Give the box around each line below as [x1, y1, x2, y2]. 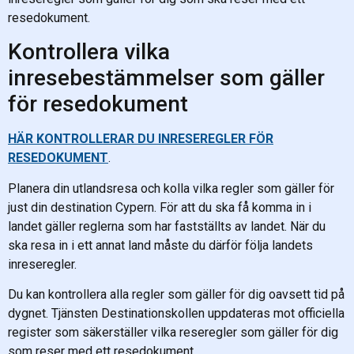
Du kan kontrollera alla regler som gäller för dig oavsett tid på [8, 286, 345, 302]
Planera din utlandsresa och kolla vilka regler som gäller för [8, 180, 334, 196]
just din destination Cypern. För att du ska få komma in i [8, 199, 311, 215]
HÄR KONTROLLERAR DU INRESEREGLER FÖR [8, 131, 273, 147]
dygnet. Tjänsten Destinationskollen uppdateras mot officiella [8, 305, 345, 321]
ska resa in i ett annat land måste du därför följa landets [8, 237, 313, 253]
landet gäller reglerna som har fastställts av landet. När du [8, 218, 326, 234]
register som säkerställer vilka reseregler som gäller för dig [8, 324, 338, 340]
